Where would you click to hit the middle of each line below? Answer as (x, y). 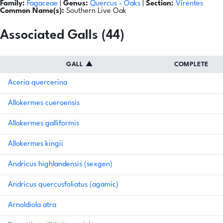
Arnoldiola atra (32, 206)
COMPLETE (191, 65)
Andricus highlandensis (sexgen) (60, 165)
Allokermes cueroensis (44, 104)
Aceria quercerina (38, 83)
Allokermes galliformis (44, 124)
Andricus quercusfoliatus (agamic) (63, 185)
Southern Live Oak (96, 11)
